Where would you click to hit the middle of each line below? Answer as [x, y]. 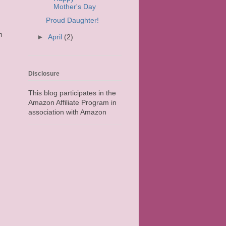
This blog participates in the [72, 93]
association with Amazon [67, 112]
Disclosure [44, 73]
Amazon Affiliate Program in [72, 102]
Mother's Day [74, 7]
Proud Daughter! [72, 20]
